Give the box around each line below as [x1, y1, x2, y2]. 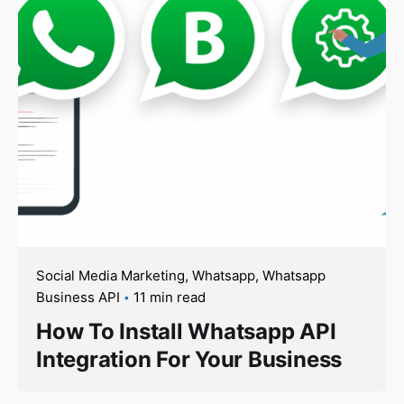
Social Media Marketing [36, 266, 185, 284]
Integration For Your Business [36, 345, 343, 372]
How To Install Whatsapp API [36, 317, 336, 344]
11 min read [133, 288, 206, 306]
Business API [36, 288, 120, 306]
